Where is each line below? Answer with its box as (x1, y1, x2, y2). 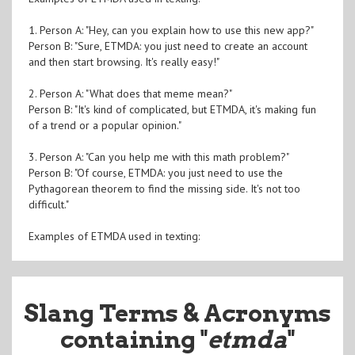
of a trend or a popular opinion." (28, 117, 181, 132)
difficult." (28, 197, 69, 212)
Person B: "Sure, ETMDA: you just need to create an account (28, 38, 307, 53)
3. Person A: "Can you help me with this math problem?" (28, 149, 289, 164)
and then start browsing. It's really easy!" (28, 54, 219, 69)
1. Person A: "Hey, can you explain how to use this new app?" (28, 22, 314, 37)
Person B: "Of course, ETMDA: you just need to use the (28, 165, 283, 180)
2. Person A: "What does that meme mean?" (28, 86, 232, 101)
